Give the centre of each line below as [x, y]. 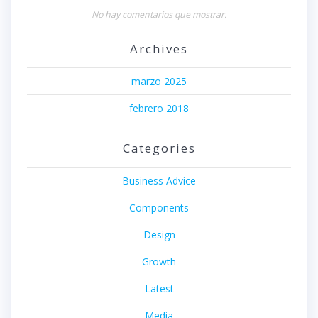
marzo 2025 [159, 81]
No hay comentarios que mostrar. [159, 14]
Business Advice [159, 180]
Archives [159, 48]
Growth [159, 261]
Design [159, 234]
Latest [159, 288]
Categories [159, 148]
